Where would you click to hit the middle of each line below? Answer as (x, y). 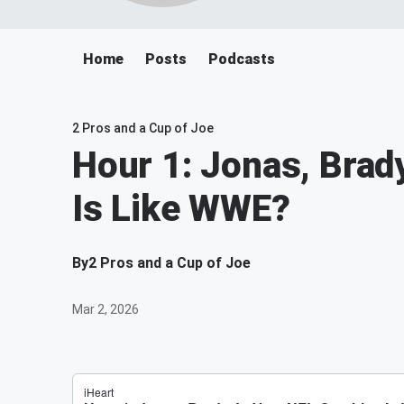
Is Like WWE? (181, 209)
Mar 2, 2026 (106, 309)
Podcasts (242, 59)
